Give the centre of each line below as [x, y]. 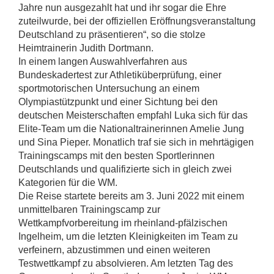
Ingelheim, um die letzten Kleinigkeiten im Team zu [128, 236]
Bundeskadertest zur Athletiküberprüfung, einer [120, 75]
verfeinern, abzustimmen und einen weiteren [114, 250]
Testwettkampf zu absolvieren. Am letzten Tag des [126, 263]
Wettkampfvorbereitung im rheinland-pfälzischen [123, 223]
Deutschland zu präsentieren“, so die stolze [112, 34]
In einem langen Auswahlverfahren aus [103, 61]
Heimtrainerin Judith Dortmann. [86, 48]
